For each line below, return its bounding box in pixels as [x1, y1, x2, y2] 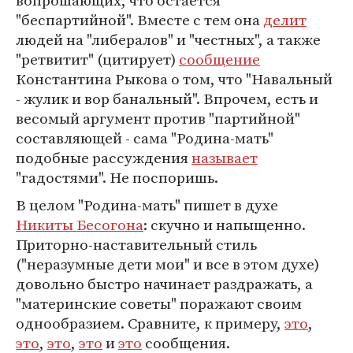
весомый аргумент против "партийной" [16, 108, 300, 128]
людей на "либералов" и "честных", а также [16, 29, 321, 50]
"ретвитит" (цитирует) [16, 49, 179, 69]
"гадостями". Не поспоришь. [16, 167, 218, 188]
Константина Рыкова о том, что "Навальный [16, 69, 333, 89]
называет [191, 147, 258, 168]
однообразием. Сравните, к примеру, [16, 313, 284, 333]
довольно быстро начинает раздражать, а [16, 273, 313, 294]
